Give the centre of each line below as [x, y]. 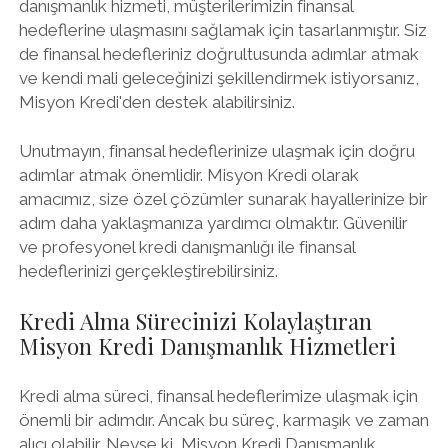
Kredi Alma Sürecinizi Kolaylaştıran [195, 320]
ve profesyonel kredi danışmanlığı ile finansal [186, 247]
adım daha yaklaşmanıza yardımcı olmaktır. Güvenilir [213, 223]
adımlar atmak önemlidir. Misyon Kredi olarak [188, 175]
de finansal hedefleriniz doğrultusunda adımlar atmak [218, 53]
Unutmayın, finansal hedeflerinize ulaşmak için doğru [216, 151]
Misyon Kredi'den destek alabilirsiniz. [156, 101]
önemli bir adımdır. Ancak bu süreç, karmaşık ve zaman [223, 420]
